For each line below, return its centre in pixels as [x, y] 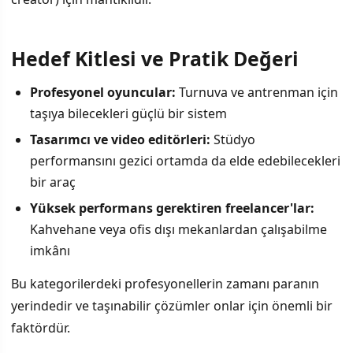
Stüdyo [233, 140]
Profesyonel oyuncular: [103, 93]
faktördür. [41, 328]
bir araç [53, 182]
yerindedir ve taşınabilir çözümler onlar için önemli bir [172, 306]
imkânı [50, 251]
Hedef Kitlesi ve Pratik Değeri [155, 58]
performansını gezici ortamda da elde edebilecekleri [185, 161]
